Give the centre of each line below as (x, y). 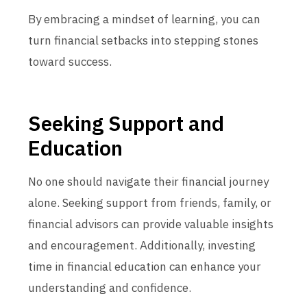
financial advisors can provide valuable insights (151, 224)
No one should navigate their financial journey (148, 182)
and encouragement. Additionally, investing (142, 245)
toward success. (70, 62)
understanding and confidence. (110, 288)
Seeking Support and (126, 123)
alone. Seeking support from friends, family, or (150, 203)
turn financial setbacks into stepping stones (143, 40)
